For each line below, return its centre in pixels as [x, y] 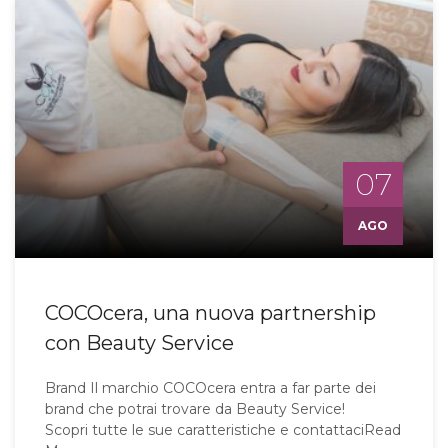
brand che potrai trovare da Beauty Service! [203, 409]
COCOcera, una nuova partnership [210, 313]
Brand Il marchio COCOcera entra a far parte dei [210, 388]
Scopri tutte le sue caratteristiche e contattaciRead [223, 430]
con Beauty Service [139, 343]
